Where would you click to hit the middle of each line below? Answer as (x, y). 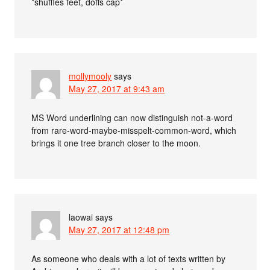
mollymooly (90, 76)
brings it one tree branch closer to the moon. (116, 143)
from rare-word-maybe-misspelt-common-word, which (134, 130)
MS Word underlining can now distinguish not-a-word (132, 117)
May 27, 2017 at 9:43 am (117, 88)
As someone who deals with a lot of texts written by (129, 258)
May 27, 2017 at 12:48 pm (119, 229)
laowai (81, 217)
